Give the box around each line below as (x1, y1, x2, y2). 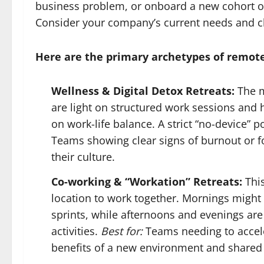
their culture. (51, 150, 115, 164)
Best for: (101, 223, 143, 238)
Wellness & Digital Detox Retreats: (51, 84, 235, 98)
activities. (51, 223, 101, 238)
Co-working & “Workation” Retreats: (51, 174, 242, 189)
